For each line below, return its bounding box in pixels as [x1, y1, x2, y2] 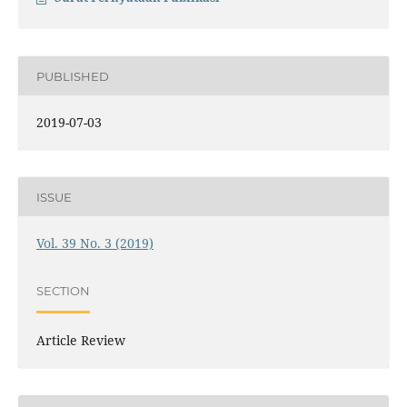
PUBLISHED [35, 68, 109, 84]
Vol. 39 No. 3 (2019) [35, 234, 154, 253]
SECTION [35, 283, 90, 298]
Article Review [35, 331, 125, 349]
